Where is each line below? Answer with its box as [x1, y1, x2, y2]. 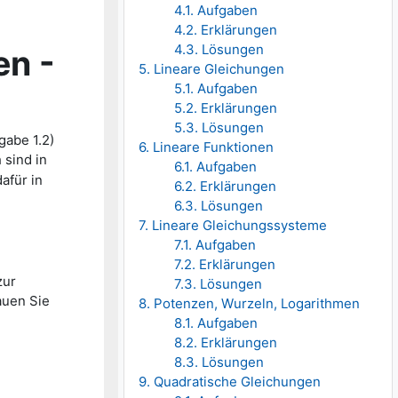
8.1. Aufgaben [174, 314, 259, 332]
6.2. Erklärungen [174, 178, 277, 195]
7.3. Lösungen [174, 275, 263, 293]
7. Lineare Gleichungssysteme [139, 217, 328, 235]
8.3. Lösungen [174, 354, 265, 371]
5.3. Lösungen [174, 119, 265, 137]
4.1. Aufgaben [174, 2, 259, 20]
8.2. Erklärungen [174, 334, 278, 352]
